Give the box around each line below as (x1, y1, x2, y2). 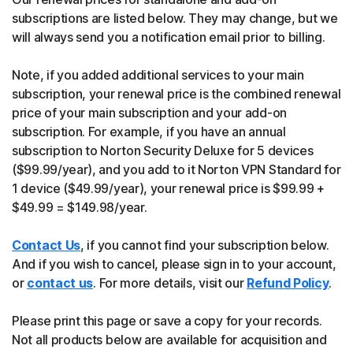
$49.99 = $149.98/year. (12, 199, 147, 215)
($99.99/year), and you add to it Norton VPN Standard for (12, 162, 341, 177)
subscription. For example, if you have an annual (12, 124, 286, 139)
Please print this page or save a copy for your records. (12, 313, 325, 329)
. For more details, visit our (93, 275, 247, 291)
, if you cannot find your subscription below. (80, 237, 329, 253)
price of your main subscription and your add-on (12, 105, 287, 121)
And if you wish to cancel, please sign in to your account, (12, 256, 336, 272)
